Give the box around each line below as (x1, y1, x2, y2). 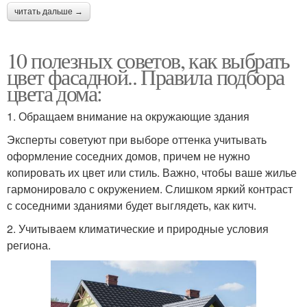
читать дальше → (14, 6, 83, 16)
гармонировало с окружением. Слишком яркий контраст (7, 180, 293, 197)
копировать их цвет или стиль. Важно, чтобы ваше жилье (7, 164, 297, 180)
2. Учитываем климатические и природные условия (7, 220, 269, 236)
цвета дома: (7, 77, 102, 108)
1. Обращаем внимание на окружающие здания (7, 108, 249, 124)
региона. (7, 236, 51, 253)
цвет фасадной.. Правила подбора (7, 61, 284, 91)
